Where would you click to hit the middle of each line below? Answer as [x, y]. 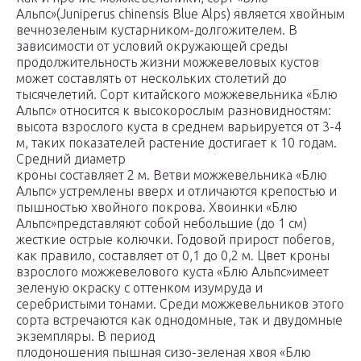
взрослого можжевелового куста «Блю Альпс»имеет [172, 272]
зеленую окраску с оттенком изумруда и [139, 288]
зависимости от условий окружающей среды [152, 46]
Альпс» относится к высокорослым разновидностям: [174, 111]
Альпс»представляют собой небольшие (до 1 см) [162, 224]
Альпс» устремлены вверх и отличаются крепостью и [176, 191]
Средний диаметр [71, 159]
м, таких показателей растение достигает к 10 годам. [176, 143]
